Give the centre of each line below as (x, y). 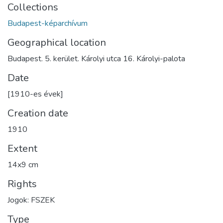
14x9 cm (23, 165)
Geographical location (57, 42)
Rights (22, 184)
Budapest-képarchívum (48, 23)
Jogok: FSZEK (31, 200)
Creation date (38, 113)
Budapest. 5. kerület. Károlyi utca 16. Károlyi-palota (96, 58)
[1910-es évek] (35, 94)
